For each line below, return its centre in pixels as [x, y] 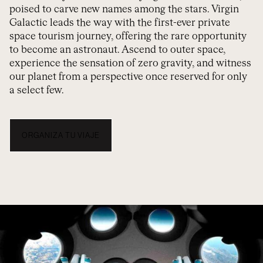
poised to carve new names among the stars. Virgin [124, 10]
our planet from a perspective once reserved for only [128, 77]
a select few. [36, 91]
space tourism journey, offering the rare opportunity [128, 37]
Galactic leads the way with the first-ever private [120, 23]
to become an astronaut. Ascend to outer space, [117, 50]
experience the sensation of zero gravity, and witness [130, 64]
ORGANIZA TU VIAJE [61, 135]
